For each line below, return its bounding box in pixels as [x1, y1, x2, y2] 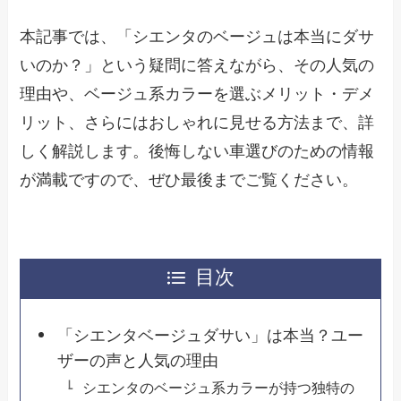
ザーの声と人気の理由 [56, 351, 218, 370]
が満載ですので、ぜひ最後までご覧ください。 [20, 170, 359, 189]
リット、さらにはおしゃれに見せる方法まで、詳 [20, 113, 375, 132]
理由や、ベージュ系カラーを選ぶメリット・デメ [20, 84, 375, 103]
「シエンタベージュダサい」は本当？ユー [56, 326, 363, 345]
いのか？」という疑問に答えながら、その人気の [20, 55, 375, 74]
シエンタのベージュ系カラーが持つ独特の [81, 379, 354, 396]
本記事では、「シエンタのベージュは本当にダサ [20, 27, 375, 46]
